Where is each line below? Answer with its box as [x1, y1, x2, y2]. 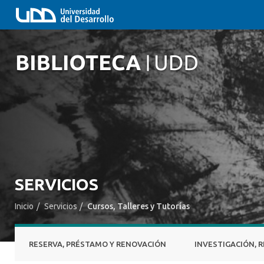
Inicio [15, 202, 34, 211]
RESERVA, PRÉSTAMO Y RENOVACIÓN [29, 240, 166, 248]
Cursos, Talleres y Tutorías [87, 202, 190, 211]
